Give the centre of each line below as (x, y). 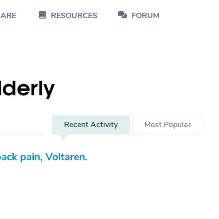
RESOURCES (74, 16)
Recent (77, 125)
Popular (177, 125)
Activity (104, 125)
